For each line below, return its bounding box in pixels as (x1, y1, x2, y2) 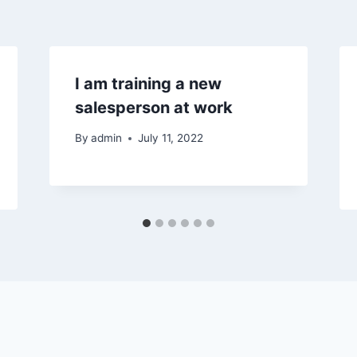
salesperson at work (74, 97, 233, 117)
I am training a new (74, 73, 222, 93)
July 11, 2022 (137, 131, 203, 145)
